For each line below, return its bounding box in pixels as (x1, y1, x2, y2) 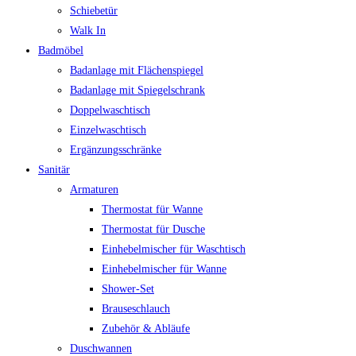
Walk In (70, 25, 106, 37)
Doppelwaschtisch (70, 104, 150, 117)
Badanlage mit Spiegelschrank (70, 84, 205, 97)
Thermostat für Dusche (102, 223, 205, 236)
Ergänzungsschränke (70, 144, 161, 157)
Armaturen (70, 184, 118, 196)
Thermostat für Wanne (102, 203, 203, 216)
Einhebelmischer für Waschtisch (102, 243, 246, 256)
